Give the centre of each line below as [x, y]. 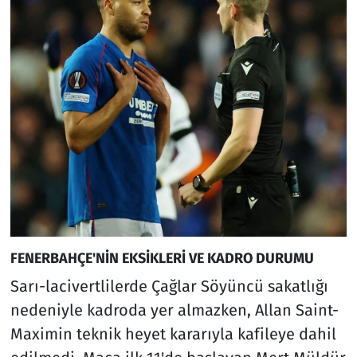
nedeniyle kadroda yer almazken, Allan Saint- [174, 310]
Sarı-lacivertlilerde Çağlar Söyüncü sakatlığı [169, 286]
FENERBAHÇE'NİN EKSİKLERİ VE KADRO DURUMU [162, 259]
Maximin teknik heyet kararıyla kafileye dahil [173, 333]
